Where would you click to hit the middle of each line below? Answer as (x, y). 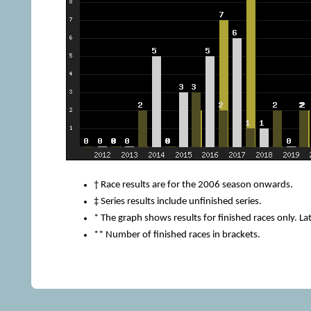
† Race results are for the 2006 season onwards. (193, 185)
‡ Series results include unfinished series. (177, 201)
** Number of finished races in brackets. (177, 235)
